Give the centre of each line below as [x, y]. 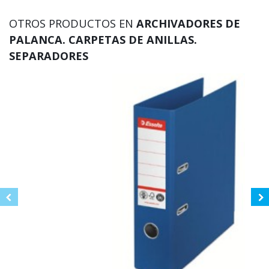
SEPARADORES [49, 56]
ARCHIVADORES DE [188, 24]
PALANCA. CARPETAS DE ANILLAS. [103, 40]
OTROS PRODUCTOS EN [73, 24]
